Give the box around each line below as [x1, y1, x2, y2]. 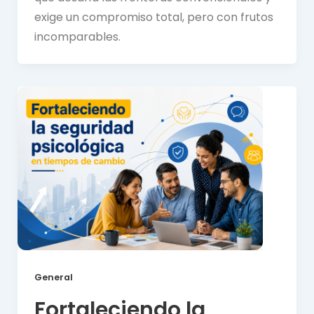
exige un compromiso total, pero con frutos [34, 9, 273, 26]
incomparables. [34, 29, 121, 46]
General [34, 271, 73, 284]
